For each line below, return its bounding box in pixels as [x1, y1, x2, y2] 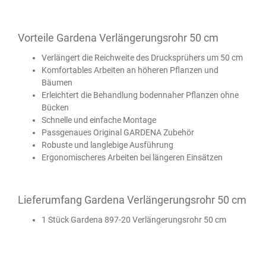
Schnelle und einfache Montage [42, 115, 156, 125]
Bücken [42, 102, 69, 112]
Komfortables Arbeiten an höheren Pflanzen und [42, 65, 218, 75]
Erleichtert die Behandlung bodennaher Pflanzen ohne [42, 90, 239, 100]
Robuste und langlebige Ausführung [42, 140, 173, 150]
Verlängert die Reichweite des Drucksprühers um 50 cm [42, 52, 243, 62]
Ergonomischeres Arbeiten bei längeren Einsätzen [42, 152, 223, 162]
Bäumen [42, 77, 72, 87]
